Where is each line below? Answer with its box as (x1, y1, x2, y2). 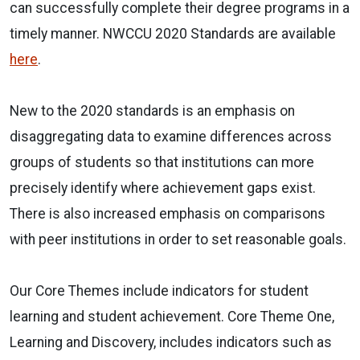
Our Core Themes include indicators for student (10, 282, 309, 299)
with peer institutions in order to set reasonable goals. (10, 231, 346, 247)
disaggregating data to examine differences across (10, 128, 332, 145)
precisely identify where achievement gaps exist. (10, 179, 319, 196)
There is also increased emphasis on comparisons (10, 205, 325, 222)
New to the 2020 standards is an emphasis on (10, 102, 295, 119)
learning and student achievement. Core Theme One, (10, 308, 334, 325)
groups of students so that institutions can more (10, 153, 314, 170)
